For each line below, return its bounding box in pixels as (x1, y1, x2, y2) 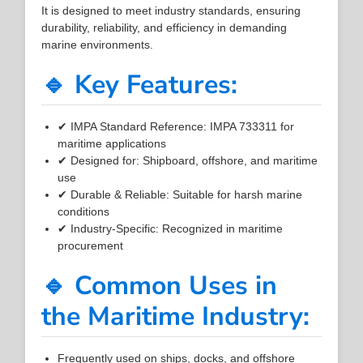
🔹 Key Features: (41, 66, 238, 102)
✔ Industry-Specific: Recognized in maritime (58, 221, 284, 235)
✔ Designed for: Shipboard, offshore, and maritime (58, 153, 318, 167)
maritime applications (58, 136, 167, 150)
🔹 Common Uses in (41, 267, 278, 303)
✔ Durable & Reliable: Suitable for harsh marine (58, 187, 303, 201)
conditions (58, 204, 110, 218)
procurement (58, 238, 124, 252)
